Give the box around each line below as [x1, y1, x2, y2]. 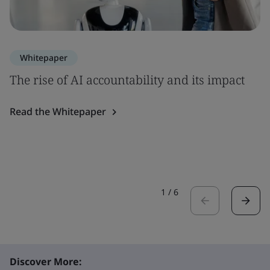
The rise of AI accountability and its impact [10, 72, 245, 88]
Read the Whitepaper [10, 105, 106, 118]
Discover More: [10, 255, 82, 268]
